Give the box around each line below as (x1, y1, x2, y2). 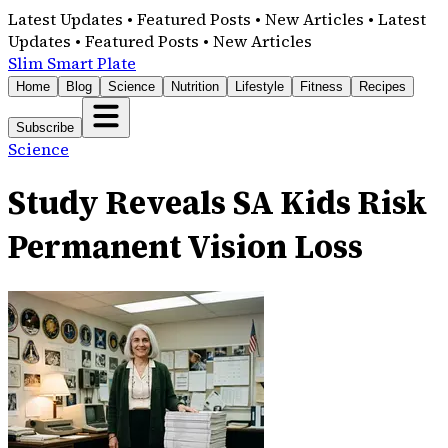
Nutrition (171, 79, 219, 94)
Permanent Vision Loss (8, 225, 363, 270)
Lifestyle (235, 79, 284, 94)
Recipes (359, 79, 406, 94)
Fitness (300, 79, 343, 94)
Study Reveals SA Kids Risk (8, 181, 427, 226)
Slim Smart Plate (8, 52, 136, 74)
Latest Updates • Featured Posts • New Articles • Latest (8, 8, 426, 30)
